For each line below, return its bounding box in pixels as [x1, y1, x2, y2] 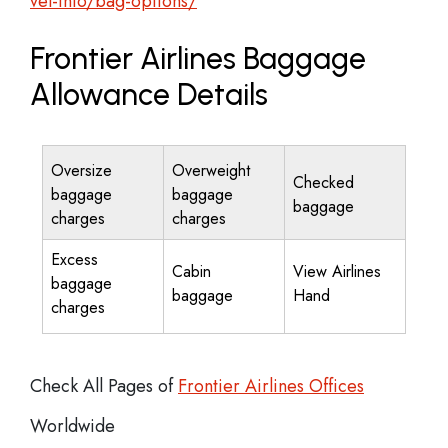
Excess [51, 248, 98, 271]
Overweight [172, 159, 250, 182]
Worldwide [30, 413, 115, 439]
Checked [293, 171, 354, 194]
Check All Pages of [30, 373, 178, 399]
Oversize [51, 159, 112, 182]
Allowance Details [30, 76, 268, 113]
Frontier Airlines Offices [178, 373, 364, 399]
